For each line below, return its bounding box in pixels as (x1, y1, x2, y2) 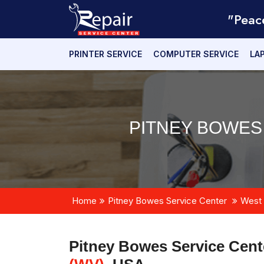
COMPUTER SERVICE (153, 49, 239, 59)
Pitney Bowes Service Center (108, 195, 227, 206)
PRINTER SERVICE (69, 49, 142, 59)
